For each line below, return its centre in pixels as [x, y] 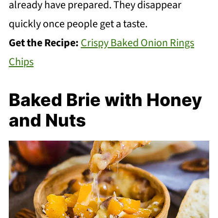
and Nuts [47, 120]
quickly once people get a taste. [78, 24]
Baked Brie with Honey [105, 100]
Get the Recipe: [45, 43]
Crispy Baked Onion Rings [137, 43]
